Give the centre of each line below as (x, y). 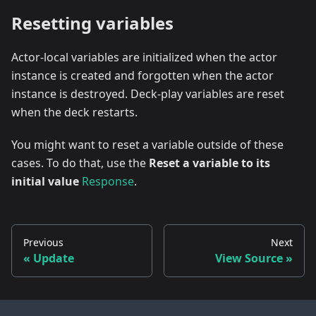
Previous (43, 242)
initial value (45, 181)
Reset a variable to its (209, 163)
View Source (249, 258)
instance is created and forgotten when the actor (142, 75)
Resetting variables (92, 23)
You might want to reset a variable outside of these (147, 144)
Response (108, 181)
